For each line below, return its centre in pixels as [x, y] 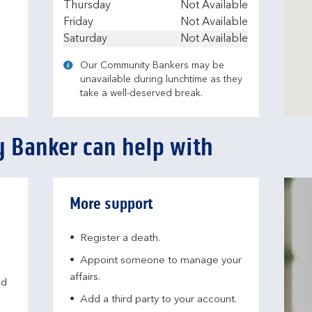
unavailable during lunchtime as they [161, 79]
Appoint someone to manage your [161, 261]
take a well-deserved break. [141, 93]
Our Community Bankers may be [152, 65]
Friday [78, 22]
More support [111, 204]
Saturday [85, 39]
